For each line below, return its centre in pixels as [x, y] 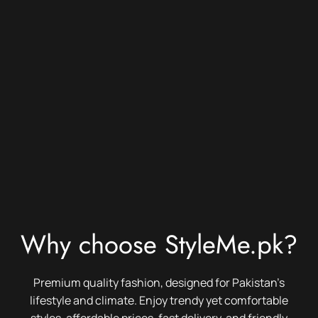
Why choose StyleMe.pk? [159, 244]
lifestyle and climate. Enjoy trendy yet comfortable [159, 300]
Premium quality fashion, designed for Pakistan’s [159, 282]
